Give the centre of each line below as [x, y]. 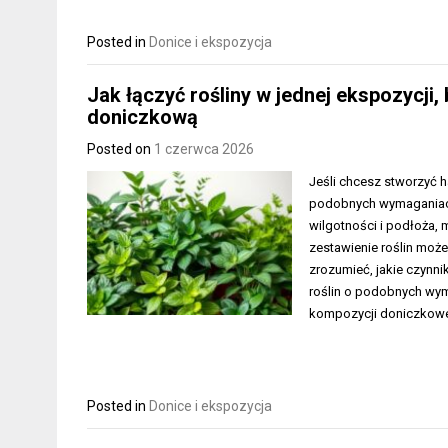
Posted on [120, 149]
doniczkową [142, 117]
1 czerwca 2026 [204, 149]
